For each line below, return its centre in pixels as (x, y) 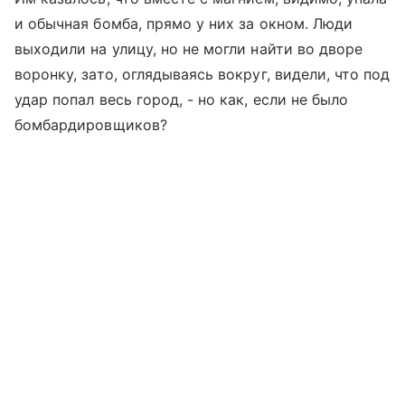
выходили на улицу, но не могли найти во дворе (189, 49)
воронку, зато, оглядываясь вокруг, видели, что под (202, 75)
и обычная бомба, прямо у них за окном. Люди (184, 24)
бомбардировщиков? (91, 125)
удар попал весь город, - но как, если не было (182, 100)
